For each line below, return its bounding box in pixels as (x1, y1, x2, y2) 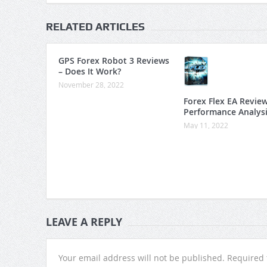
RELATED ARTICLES (45, 20, 145, 33)
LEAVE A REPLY (45, 215, 122, 230)
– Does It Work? (58, 66, 121, 77)
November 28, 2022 (58, 80, 124, 90)
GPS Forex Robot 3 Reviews (58, 55, 169, 67)
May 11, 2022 (183, 120, 228, 131)
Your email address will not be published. (58, 252, 225, 264)
